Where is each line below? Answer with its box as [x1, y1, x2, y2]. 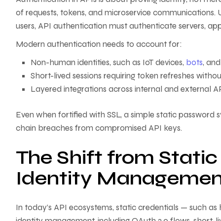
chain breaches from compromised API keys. [16, 123, 182, 134]
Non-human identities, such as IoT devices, [31, 57, 186, 68]
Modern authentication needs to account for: [16, 38, 182, 49]
